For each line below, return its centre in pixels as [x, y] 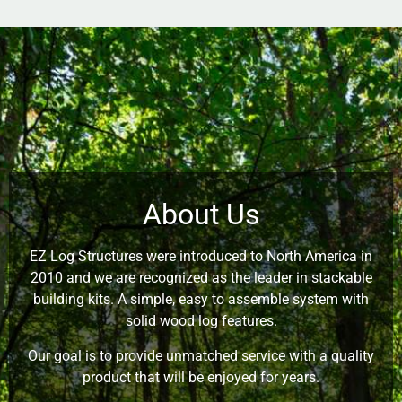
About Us [201, 215]
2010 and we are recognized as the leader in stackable [201, 278]
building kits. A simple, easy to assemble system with [201, 300]
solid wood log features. [201, 321]
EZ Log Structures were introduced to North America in [201, 257]
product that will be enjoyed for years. [201, 377]
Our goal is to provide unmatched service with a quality [201, 355]
